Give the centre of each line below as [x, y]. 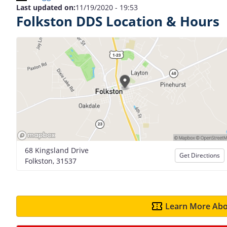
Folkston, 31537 [51, 161]
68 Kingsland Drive [57, 150]
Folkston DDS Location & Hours [118, 22]
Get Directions [200, 155]
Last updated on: [46, 7]
